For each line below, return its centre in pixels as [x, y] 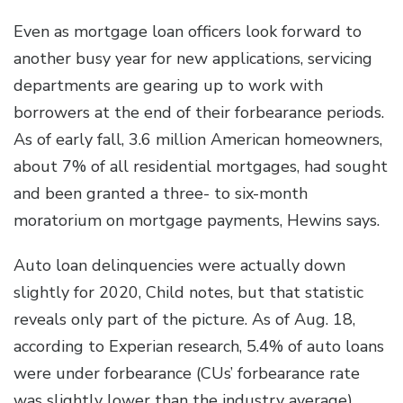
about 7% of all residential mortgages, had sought [201, 167]
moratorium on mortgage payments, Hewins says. [197, 221]
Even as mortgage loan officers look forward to [188, 32]
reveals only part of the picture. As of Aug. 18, [184, 320]
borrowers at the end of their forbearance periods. [199, 113]
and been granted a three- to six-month [161, 194]
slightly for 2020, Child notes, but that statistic [188, 293]
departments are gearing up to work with [168, 86]
